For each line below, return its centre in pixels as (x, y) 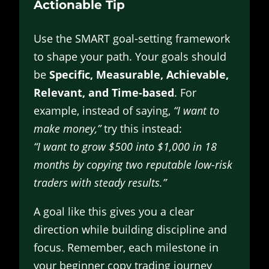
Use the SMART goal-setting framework (132, 38)
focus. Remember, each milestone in (126, 247)
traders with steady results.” (100, 182)
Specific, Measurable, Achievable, (139, 74)
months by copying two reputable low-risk (133, 164)
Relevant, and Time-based (104, 92)
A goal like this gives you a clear (114, 211)
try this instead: (141, 128)
